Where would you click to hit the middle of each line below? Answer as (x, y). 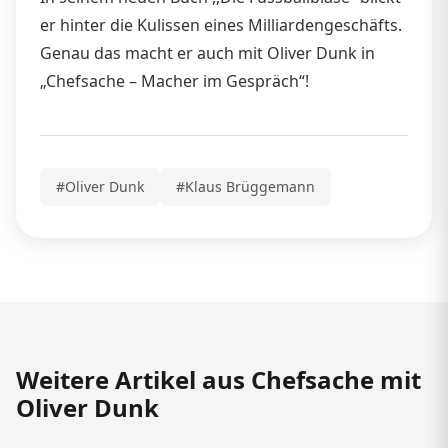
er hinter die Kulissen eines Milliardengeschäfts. (221, 24)
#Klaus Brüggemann (245, 186)
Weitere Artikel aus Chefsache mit (218, 379)
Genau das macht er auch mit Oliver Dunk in (207, 52)
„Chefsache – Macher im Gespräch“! (174, 80)
